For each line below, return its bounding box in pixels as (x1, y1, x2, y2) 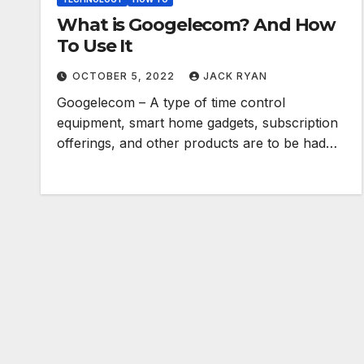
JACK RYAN (203, 70, 267, 82)
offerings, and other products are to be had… (57, 135, 337, 151)
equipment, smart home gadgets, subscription (57, 115, 338, 131)
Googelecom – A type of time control (57, 94, 285, 110)
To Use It (57, 35, 133, 57)
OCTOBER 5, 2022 (72, 70, 178, 82)
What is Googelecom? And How (57, 14, 336, 36)
